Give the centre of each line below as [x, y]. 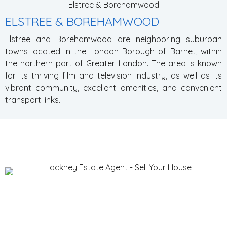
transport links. [33, 100]
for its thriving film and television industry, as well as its [113, 75]
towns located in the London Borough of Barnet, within [113, 51]
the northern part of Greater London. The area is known [113, 63]
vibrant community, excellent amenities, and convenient [113, 88]
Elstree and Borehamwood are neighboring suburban [113, 39]
